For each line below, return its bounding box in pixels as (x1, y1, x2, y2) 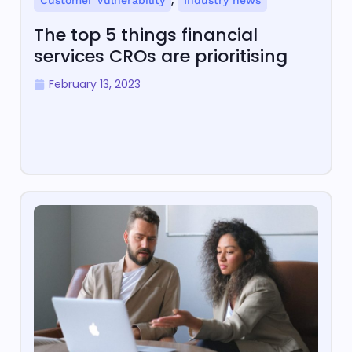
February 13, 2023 (49, 76, 141, 93)
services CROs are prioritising (34, 44, 288, 69)
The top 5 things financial (34, 23, 258, 48)
